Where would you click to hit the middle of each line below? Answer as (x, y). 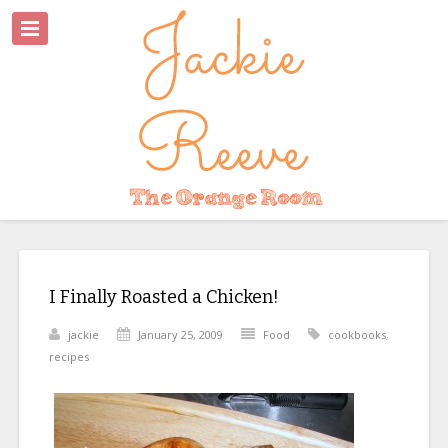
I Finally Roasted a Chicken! (163, 297)
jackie (83, 334)
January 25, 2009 (180, 334)
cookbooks (356, 334)
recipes (68, 356)
